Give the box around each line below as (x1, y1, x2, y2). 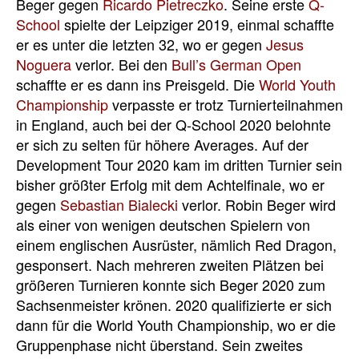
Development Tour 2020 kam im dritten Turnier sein (16, 154, 342, 175)
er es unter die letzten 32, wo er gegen (16, 34, 266, 54)
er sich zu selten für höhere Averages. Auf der (16, 134, 309, 155)
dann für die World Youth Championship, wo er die (16, 314, 336, 335)
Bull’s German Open (171, 54, 301, 75)
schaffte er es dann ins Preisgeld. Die (16, 74, 259, 95)
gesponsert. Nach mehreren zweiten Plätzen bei (16, 254, 324, 275)
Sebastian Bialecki (60, 194, 178, 215)
